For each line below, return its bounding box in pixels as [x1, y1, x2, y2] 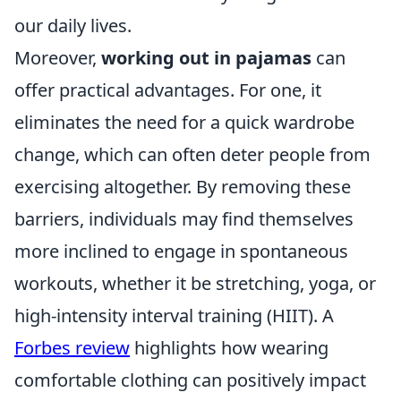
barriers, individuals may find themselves [14, 206, 354, 231]
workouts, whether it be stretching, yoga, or [14, 270, 376, 295]
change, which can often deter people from [14, 141, 371, 166]
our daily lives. [14, 13, 132, 38]
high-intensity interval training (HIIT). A [14, 303, 334, 328]
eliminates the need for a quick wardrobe [14, 109, 354, 134]
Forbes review [14, 335, 130, 360]
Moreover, [14, 45, 101, 70]
